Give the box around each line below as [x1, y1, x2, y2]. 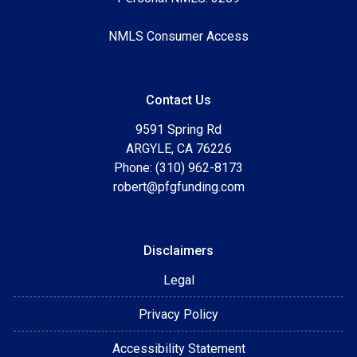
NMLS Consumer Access [108, 29, 249, 45]
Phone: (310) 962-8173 [114, 160, 243, 176]
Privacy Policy [139, 307, 218, 323]
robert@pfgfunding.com [112, 179, 245, 195]
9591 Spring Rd [135, 122, 222, 138]
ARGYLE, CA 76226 [125, 141, 232, 157]
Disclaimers [143, 243, 214, 259]
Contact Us [146, 92, 211, 108]
